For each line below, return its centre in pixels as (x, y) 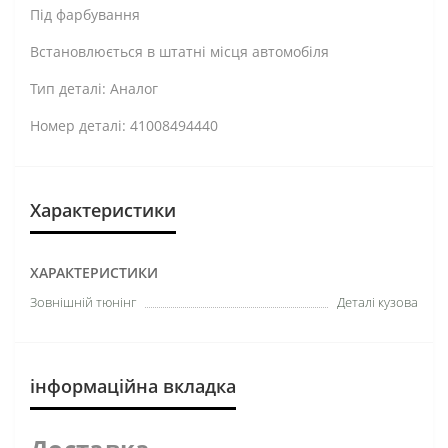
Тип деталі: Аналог (94, 88)
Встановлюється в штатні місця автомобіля (179, 51)
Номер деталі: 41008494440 (124, 125)
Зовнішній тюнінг (83, 301)
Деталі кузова (377, 301)
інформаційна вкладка (133, 385)
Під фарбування (85, 14)
